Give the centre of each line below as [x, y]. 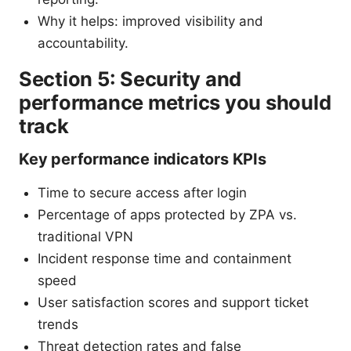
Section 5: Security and [130, 78]
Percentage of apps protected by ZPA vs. [167, 214]
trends [58, 324]
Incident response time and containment [165, 258]
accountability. [83, 43]
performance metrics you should [175, 102]
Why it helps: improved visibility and [150, 21]
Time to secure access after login [142, 192]
